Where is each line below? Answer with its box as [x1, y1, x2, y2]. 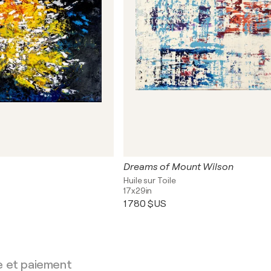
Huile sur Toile [123, 175, 176, 185]
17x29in [123, 186, 152, 195]
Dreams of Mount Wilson [123, 162, 233, 172]
